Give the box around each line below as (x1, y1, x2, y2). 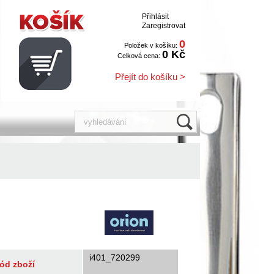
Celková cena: (117, 52, 162, 59)
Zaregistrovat (142, 21, 185, 30)
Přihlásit (142, 12, 169, 21)
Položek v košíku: (124, 42, 179, 49)
